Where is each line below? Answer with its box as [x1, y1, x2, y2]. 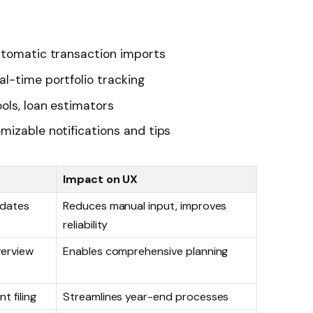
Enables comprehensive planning [63, 244, 228, 259]
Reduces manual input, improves [63, 198, 227, 214]
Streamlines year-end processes [63, 289, 229, 305]
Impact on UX [63, 172, 138, 187]
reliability [63, 217, 108, 233]
